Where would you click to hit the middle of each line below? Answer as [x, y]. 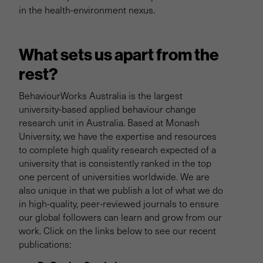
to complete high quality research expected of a [117, 149]
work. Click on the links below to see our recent [117, 230]
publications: [46, 244]
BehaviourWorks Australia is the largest [101, 95]
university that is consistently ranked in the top [115, 163]
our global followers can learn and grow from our [120, 217]
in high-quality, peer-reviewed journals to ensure [119, 203]
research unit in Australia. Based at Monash [109, 122]
